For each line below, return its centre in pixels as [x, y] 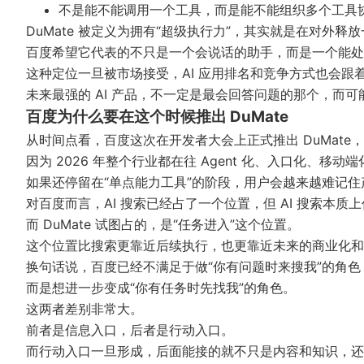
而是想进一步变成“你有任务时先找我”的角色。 [161, 287]
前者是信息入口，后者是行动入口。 [130, 329]
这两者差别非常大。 [84, 308]
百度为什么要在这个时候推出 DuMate [157, 116]
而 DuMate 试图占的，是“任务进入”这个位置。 [163, 224]
